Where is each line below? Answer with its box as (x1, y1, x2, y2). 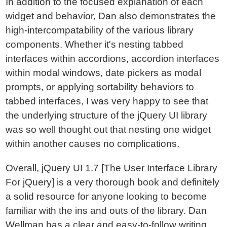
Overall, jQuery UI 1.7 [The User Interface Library (6, 163, 218, 173)
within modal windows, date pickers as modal (6, 67, 202, 78)
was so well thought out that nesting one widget (6, 124, 211, 135)
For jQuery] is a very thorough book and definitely (6, 177, 220, 187)
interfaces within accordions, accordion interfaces (6, 53, 220, 64)
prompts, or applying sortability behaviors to (6, 82, 195, 92)
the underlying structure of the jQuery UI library (6, 110, 208, 121)
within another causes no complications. (6, 138, 180, 149)
